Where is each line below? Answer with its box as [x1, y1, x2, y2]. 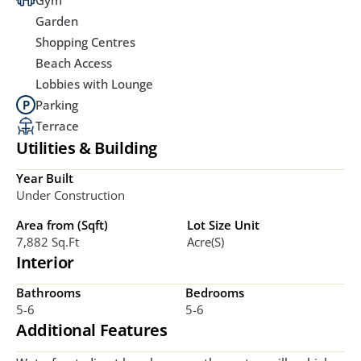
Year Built [16, 170, 73, 187]
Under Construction [16, 187, 125, 204]
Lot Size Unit [187, 217, 259, 234]
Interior [16, 251, 74, 274]
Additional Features [16, 319, 168, 342]
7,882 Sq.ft [16, 234, 79, 251]
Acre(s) [187, 234, 224, 251]
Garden [35, 13, 78, 30]
